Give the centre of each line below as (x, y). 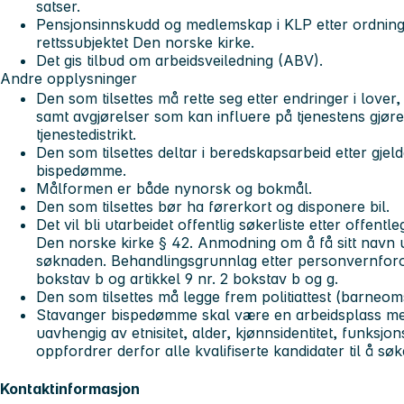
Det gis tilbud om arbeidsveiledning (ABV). (179, 61)
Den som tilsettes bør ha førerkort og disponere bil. (213, 207)
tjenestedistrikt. (86, 135)
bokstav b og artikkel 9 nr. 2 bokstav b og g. (187, 279)
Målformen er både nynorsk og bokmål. (174, 189)
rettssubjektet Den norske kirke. (145, 43)
